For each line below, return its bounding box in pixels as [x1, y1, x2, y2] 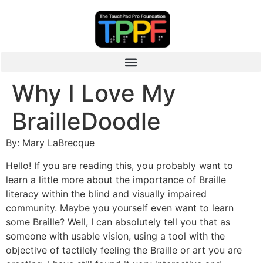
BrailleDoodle [12, 107, 161, 136]
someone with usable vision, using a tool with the [6, 230, 225, 242]
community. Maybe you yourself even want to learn [6, 201, 234, 214]
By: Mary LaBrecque [6, 137, 95, 149]
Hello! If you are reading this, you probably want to [6, 159, 233, 171]
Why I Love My [12, 79, 176, 108]
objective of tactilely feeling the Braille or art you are [6, 244, 242, 256]
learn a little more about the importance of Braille [6, 173, 226, 186]
